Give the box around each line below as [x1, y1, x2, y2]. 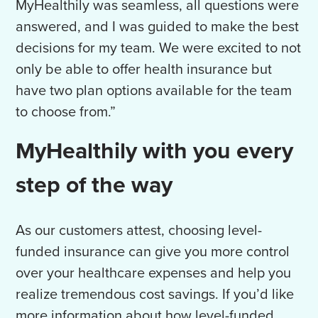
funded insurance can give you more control [16, 243, 290, 261]
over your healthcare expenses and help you [16, 265, 292, 283]
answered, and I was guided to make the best [16, 18, 300, 36]
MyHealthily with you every [16, 138, 294, 165]
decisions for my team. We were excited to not [16, 40, 302, 57]
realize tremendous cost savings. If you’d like [16, 286, 295, 304]
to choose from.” [16, 104, 116, 121]
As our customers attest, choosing [16, 222, 225, 240]
